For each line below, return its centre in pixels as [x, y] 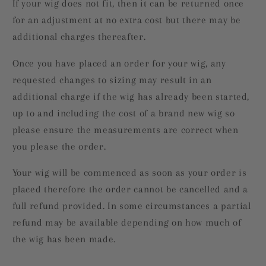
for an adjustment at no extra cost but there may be [126, 20]
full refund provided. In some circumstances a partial [132, 206]
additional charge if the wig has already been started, [131, 96]
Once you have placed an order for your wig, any [119, 63]
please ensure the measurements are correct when [125, 130]
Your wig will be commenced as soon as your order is [129, 173]
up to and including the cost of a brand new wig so [123, 113]
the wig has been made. [64, 240]
